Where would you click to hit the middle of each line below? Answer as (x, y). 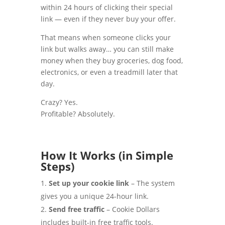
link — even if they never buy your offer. (108, 19)
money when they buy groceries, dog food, (111, 61)
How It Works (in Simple (107, 155)
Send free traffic (76, 209)
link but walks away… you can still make (107, 49)
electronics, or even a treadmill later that (109, 72)
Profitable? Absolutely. (78, 114)
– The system (152, 183)
